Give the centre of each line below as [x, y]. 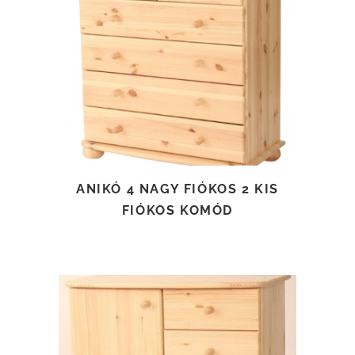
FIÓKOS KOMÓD [177, 210]
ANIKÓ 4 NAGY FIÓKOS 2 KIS [177, 189]
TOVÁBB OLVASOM [178, 47]
